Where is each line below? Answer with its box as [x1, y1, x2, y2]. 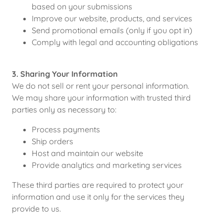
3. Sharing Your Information [12, 69, 118, 79]
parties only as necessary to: [12, 105, 116, 114]
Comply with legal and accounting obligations [32, 37, 198, 47]
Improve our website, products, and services [32, 13, 192, 23]
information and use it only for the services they [12, 192, 184, 202]
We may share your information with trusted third [12, 93, 191, 103]
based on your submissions [32, 1, 132, 11]
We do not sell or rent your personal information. [12, 81, 189, 91]
